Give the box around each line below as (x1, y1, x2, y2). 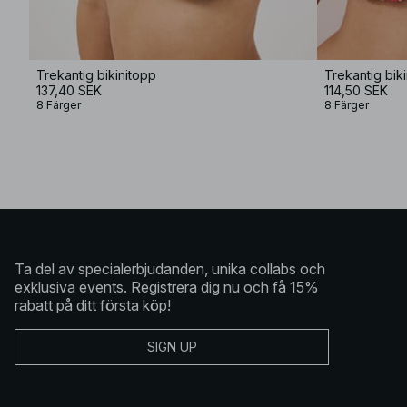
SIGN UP (146, 339, 197, 354)
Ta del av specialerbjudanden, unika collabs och (15, 259, 325, 278)
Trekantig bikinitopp (36, 66, 156, 83)
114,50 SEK (324, 82, 388, 98)
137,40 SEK (36, 82, 102, 98)
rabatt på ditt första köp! (15, 295, 171, 314)
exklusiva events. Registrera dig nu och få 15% (15, 277, 319, 296)
